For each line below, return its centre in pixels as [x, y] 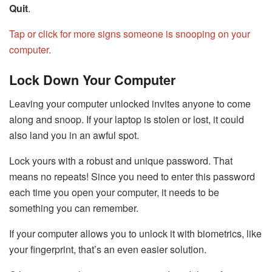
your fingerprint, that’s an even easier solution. [108, 250]
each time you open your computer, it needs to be [114, 192]
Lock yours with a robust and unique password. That [121, 161]
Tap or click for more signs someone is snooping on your [130, 33]
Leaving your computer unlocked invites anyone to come [130, 104]
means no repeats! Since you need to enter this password [132, 177]
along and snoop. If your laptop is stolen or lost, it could [127, 120]
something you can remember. [74, 208]
